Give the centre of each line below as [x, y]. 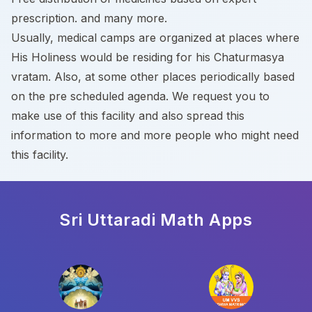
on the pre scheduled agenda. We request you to [140, 96]
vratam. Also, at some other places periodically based [153, 77]
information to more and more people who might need [155, 135]
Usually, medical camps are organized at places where [155, 38]
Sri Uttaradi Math [132, 220]
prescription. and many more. [89, 18]
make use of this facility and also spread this [128, 116]
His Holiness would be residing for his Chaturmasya [148, 57]
